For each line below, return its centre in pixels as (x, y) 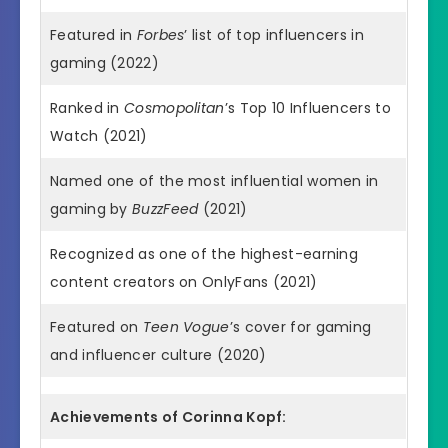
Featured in (93, 34)
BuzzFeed (165, 208)
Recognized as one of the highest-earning (204, 253)
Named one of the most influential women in (214, 180)
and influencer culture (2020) (158, 354)
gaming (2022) (104, 62)
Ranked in (87, 107)
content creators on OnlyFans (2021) (184, 281)
